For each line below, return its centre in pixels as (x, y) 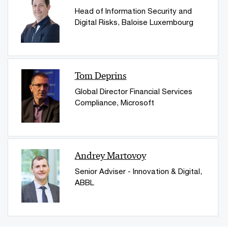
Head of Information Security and (133, 11)
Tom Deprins (101, 75)
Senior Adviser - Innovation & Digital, (138, 171)
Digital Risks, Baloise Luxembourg (134, 22)
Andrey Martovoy (110, 155)
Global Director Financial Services (133, 91)
